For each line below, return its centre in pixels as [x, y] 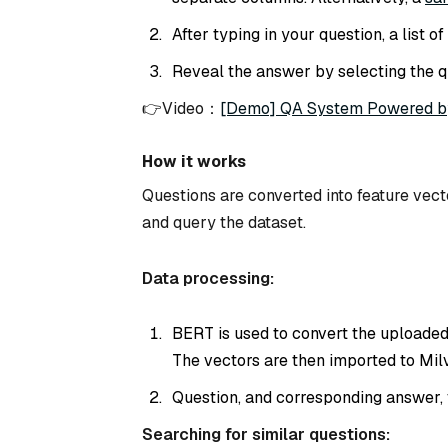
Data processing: [208, 278]
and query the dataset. [224, 222]
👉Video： [181, 108]
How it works [194, 161]
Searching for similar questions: [266, 435]
